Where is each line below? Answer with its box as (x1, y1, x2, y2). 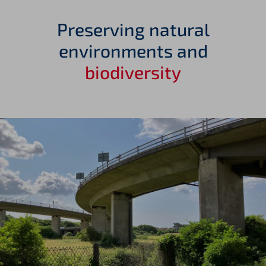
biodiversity (85, 61, 181, 83)
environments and (58, 39, 208, 61)
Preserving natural (56, 18, 210, 40)
